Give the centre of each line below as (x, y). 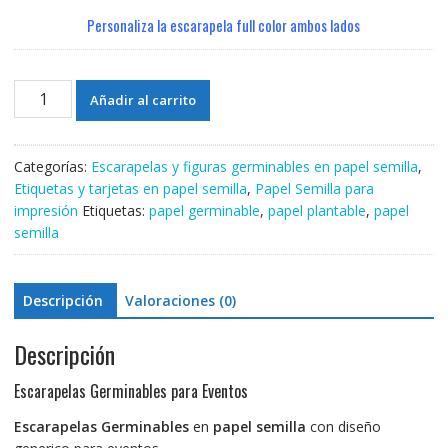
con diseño (343, 427)
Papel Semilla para (314, 188)
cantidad (40, 177)
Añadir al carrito (143, 99)
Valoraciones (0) (180, 300)
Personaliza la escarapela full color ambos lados (224, 24)
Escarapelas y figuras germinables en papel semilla (254, 166)
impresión (45, 210)
